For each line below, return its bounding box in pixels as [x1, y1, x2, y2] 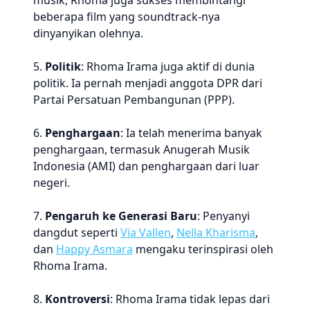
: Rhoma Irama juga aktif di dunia [81, 59, 255, 74]
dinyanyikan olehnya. [33, 26, 143, 41]
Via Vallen [120, 225, 171, 240]
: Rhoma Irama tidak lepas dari [110, 291, 270, 307]
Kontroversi [45, 291, 110, 307]
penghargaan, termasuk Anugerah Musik [33, 142, 250, 157]
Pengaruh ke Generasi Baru [45, 208, 197, 224]
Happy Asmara [56, 241, 133, 257]
